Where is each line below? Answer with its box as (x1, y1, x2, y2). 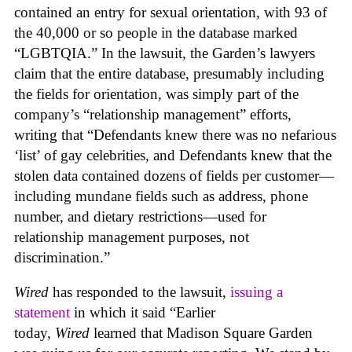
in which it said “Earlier (70, 304, 215, 321)
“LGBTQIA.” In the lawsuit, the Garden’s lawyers (14, 44, 315, 61)
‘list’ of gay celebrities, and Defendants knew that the (14, 146, 332, 163)
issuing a (230, 284, 283, 301)
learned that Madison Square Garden (93, 324, 313, 342)
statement (14, 304, 70, 321)
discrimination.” (14, 248, 110, 266)
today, (14, 324, 55, 342)
